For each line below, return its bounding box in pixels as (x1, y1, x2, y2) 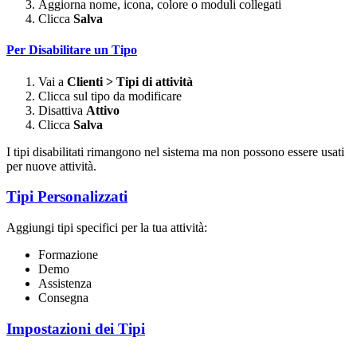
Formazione (38, 248, 98, 262)
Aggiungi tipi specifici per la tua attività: (6, 221, 207, 235)
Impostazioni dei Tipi (6, 320, 145, 337)
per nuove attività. (6, 159, 96, 173)
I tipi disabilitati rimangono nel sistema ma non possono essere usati (6, 144, 344, 159)
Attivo (86, 103, 120, 117)
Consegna (38, 291, 88, 305)
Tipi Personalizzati (6, 188, 127, 206)
